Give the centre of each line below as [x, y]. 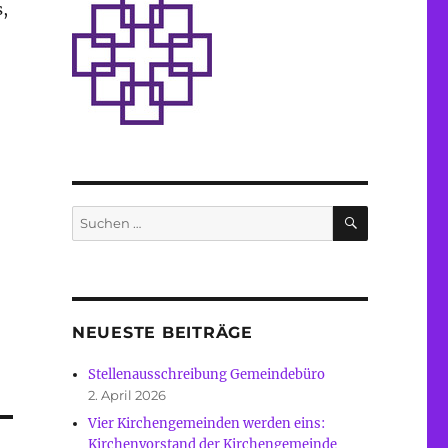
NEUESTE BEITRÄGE [162, 333]
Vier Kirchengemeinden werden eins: [207, 424]
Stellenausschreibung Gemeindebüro [207, 375]
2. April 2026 [127, 395]
